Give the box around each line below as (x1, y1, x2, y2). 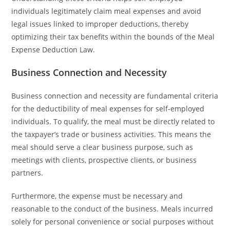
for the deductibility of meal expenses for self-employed (11, 104, 205, 113)
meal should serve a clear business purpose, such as (11, 142, 194, 152)
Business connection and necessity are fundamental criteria (11, 91, 219, 101)
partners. (11, 168, 44, 178)
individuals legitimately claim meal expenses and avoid (11, 6, 202, 16)
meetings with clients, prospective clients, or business (11, 155, 197, 165)
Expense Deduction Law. (11, 45, 95, 54)
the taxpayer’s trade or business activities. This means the (11, 129, 212, 139)
